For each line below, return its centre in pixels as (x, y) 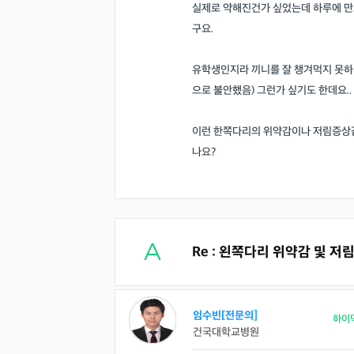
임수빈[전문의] (225, 316)
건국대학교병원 (226, 332)
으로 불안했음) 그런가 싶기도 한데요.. (272, 90)
